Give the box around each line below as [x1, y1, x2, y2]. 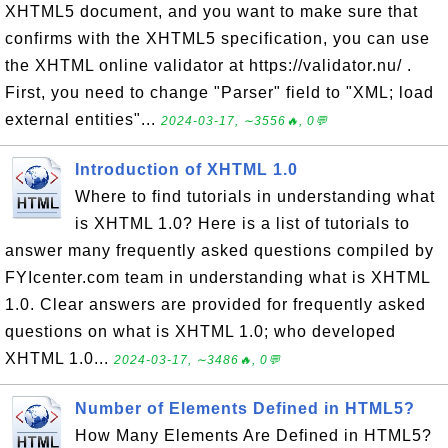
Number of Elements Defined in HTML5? [75, 400, 415, 417]
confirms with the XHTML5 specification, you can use [5, 30, 430, 47]
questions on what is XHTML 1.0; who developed [5, 323, 396, 340]
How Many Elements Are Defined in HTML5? [75, 427, 432, 444]
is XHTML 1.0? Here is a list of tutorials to [75, 215, 410, 232]
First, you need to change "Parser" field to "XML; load [5, 84, 434, 101]
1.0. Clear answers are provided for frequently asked [5, 296, 426, 313]
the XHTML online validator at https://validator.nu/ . [5, 57, 412, 74]
